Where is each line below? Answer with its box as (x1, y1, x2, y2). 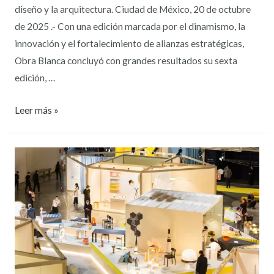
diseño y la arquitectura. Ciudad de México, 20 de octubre (14, 3, 251, 15)
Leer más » (14, 104, 59, 116)
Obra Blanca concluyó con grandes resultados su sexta (14, 54, 237, 66)
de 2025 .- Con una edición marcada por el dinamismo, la (14, 20, 245, 32)
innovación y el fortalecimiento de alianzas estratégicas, (14, 37, 244, 49)
